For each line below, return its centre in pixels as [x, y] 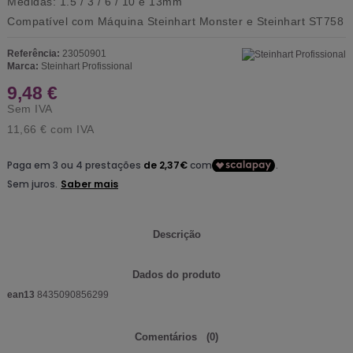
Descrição [176, 234]
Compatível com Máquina [77, 22]
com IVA [71, 129]
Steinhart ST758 [300, 22]
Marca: [23, 67]
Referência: [33, 54]
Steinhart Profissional [87, 67]
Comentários [166, 337]
